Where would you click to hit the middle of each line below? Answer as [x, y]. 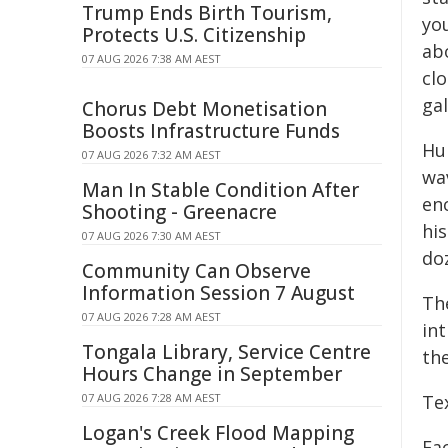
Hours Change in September [212, 374]
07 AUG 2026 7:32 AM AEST [151, 154]
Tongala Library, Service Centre [226, 352]
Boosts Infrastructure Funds [211, 131]
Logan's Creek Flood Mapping [218, 433]
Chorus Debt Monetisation [204, 109]
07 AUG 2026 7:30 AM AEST [151, 235]
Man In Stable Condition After [220, 190]
